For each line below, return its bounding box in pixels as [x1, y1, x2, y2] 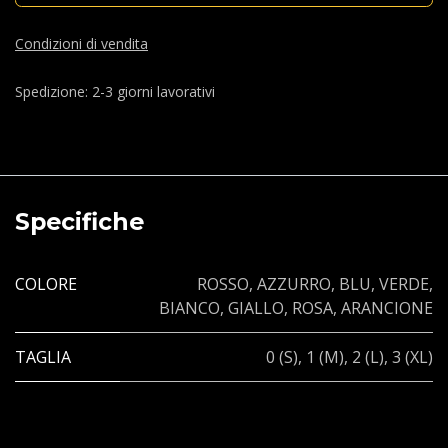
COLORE [15, 272, 77, 295]
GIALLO [228, 296, 284, 319]
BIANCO [159, 296, 220, 319]
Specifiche [15, 206, 144, 236]
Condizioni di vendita [15, 33, 148, 53]
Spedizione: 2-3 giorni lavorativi [15, 81, 215, 101]
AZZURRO [257, 272, 331, 295]
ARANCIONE [341, 296, 433, 319]
